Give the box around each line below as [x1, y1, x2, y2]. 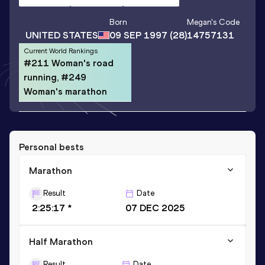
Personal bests [19, 141, 84, 153]
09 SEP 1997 [109, 30, 167, 41]
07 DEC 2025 [125, 202, 185, 214]
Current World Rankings [24, 46, 98, 55]
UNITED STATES [25, 29, 98, 41]
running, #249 [24, 71, 86, 83]
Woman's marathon [24, 85, 107, 97]
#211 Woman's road [24, 57, 114, 69]
